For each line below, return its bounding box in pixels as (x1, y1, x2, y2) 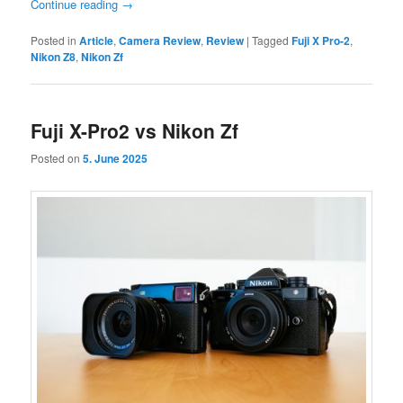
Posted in (31, 31, 77, 48)
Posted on (31, 150, 84, 166)
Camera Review (119, 31, 201, 49)
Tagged (252, 31, 290, 48)
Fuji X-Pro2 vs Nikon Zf (31, 117, 239, 145)
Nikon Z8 (31, 48, 76, 65)
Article (79, 31, 114, 49)
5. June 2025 (83, 150, 148, 167)
